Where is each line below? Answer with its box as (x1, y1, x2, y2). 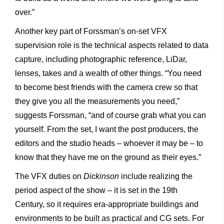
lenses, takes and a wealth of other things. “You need (15, 69, 201, 78)
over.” (15, 8, 34, 17)
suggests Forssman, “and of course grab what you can (15, 111, 206, 120)
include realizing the (121, 172, 192, 181)
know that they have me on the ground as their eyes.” (15, 153, 201, 162)
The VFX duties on (15, 172, 83, 181)
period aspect (15, 186, 63, 195)
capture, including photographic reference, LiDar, (15, 55, 187, 64)
